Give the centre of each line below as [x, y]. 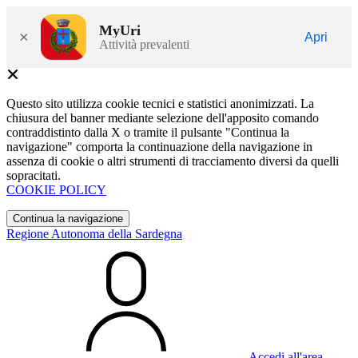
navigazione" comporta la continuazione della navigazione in [159, 147]
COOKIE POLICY [56, 190]
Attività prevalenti [144, 44]
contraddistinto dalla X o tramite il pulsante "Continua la [148, 132]
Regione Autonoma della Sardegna [94, 234]
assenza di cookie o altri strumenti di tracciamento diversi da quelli [173, 161]
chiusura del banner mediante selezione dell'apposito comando [163, 118]
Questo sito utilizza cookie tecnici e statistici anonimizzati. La [160, 103]
